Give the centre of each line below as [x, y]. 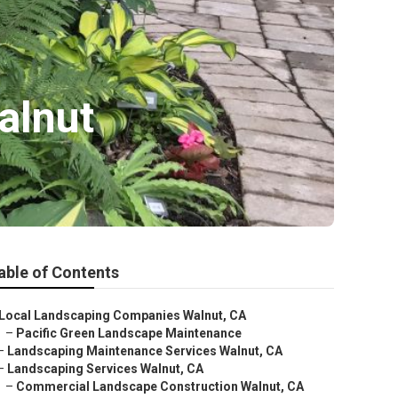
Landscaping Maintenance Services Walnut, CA [145, 351]
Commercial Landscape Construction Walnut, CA [160, 386]
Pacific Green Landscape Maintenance [129, 333]
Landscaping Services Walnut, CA [105, 369]
